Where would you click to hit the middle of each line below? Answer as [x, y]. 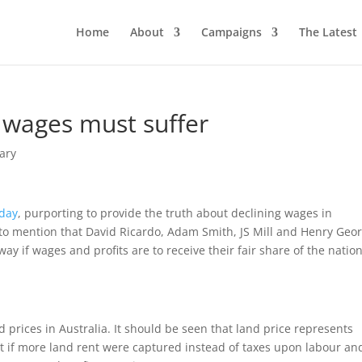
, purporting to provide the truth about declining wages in [175, 213]
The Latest [328, 32]
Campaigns [231, 32]
